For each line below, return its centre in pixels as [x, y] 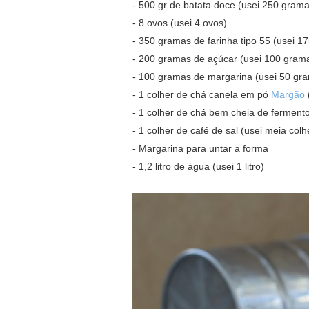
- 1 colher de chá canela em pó [202, 94]
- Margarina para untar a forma [200, 148]
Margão [288, 94]
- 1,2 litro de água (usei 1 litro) [198, 166]
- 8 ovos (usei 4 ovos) [180, 23]
